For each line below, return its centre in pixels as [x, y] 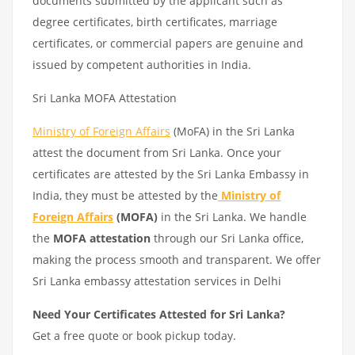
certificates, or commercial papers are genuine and [168, 43]
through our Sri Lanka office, [227, 238]
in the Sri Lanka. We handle [232, 217]
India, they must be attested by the [125, 195]
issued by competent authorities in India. [142, 65]
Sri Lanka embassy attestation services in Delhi [158, 281]
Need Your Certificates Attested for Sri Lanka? [159, 314]
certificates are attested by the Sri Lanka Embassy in [171, 174]
